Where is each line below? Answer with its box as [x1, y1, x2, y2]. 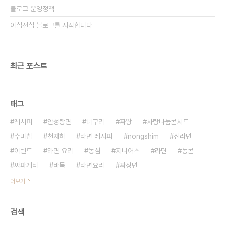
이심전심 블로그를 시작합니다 [10, 21, 92, 29]
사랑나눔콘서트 [147, 118, 189, 126]
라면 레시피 [80, 132, 113, 140]
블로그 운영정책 [10, 5, 54, 13]
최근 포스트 [10, 61, 47, 71]
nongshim [128, 132, 159, 140]
